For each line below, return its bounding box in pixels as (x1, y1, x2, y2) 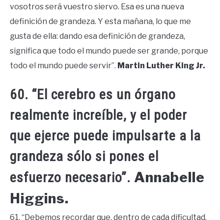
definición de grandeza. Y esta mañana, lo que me (10, 16, 191, 26)
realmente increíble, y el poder (10, 107, 187, 123)
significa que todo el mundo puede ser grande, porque (10, 46, 208, 55)
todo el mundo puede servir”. (10, 60, 117, 70)
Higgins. (10, 190, 69, 207)
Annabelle (134, 168, 205, 186)
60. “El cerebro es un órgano (10, 86, 176, 103)
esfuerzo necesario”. (10, 169, 134, 186)
